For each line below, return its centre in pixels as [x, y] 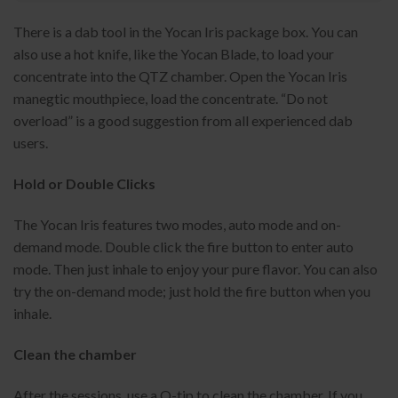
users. [31, 143]
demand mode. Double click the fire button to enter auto [183, 247]
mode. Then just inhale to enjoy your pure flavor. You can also [195, 269]
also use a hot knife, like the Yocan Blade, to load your [174, 54]
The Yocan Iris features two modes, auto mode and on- [177, 225]
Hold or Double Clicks [84, 184]
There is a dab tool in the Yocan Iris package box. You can [186, 32]
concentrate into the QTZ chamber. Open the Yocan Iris [180, 76]
